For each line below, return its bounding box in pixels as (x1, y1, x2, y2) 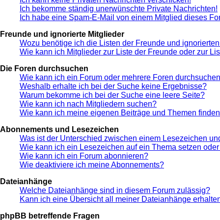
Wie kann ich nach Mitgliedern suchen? (20, 100, 157, 109)
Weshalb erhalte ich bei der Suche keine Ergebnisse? (20, 82, 207, 91)
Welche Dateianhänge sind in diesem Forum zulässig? (20, 186, 210, 195)
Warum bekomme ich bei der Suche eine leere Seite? (20, 91, 205, 100)
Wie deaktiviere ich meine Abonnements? (20, 161, 164, 169)
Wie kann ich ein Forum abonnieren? (20, 152, 148, 161)
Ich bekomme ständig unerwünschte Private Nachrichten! (20, 4, 218, 13)
